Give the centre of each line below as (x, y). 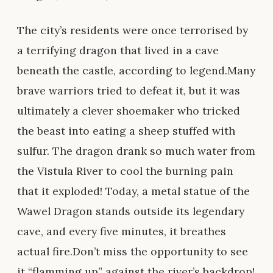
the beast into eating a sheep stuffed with (126, 131)
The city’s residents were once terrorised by (133, 30)
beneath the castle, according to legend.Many (136, 71)
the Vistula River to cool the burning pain (125, 171)
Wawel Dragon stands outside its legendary (131, 211)
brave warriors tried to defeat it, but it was (129, 91)
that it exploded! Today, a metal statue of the (133, 191)
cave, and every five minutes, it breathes (122, 232)
